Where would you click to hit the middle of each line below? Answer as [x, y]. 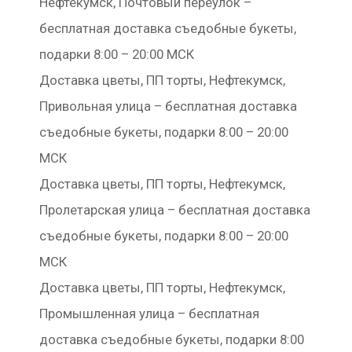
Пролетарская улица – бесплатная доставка [175, 210]
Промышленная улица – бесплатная [149, 313]
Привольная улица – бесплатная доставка [168, 106]
